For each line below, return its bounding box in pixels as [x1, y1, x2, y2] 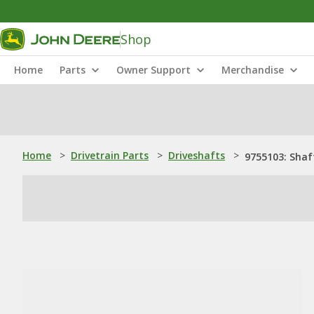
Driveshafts [168, 149, 225, 162]
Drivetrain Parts [71, 149, 149, 162]
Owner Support [116, 63, 191, 76]
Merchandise [221, 63, 284, 76]
